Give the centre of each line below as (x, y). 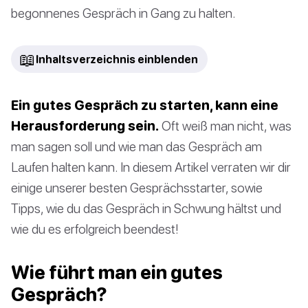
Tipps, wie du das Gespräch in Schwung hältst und (146, 208)
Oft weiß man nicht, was (225, 125)
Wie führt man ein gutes (117, 272)
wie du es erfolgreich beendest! (95, 228)
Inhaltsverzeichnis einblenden (117, 59)
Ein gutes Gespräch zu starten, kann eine (145, 104)
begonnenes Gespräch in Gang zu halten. (123, 12)
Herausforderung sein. (85, 125)
